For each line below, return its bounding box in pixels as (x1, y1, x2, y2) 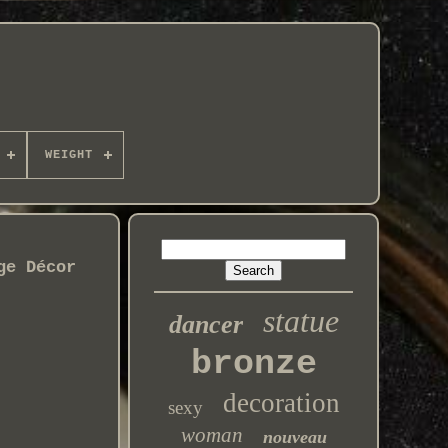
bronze (190, 344, 317, 384)
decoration (222, 388, 340, 418)
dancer (168, 310, 243, 339)
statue (262, 303, 339, 339)
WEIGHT (44, 148, 93, 162)
